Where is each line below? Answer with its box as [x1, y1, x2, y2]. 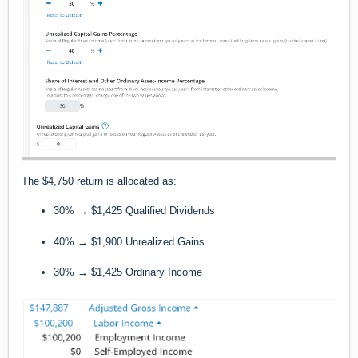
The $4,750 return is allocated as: [22, 174, 177, 187]
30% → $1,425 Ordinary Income [54, 266, 202, 279]
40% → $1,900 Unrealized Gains [54, 235, 205, 248]
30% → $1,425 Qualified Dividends [54, 204, 215, 217]
